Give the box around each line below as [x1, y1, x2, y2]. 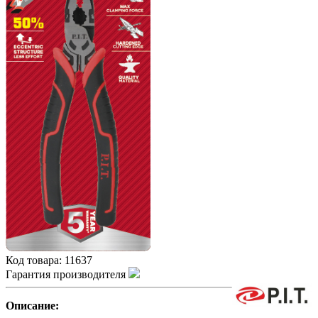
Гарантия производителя [6, 268, 128, 281]
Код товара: [6, 254, 65, 267]
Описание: [6, 300, 59, 312]
